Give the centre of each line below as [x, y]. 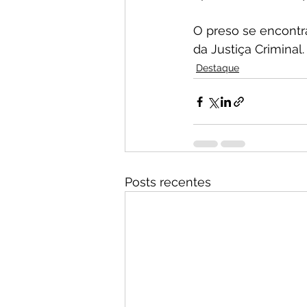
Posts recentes [168, 182]
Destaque [218, 68]
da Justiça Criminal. [249, 49]
